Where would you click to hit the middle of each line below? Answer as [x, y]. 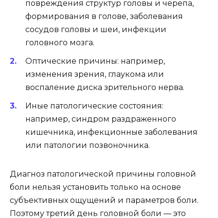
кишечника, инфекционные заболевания [111, 132]
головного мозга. [60, 43]
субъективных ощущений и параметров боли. [104, 200]
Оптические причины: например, [95, 61]
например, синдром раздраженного [101, 119]
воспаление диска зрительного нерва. [105, 88]
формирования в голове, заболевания [104, 17]
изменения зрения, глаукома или [95, 74]
